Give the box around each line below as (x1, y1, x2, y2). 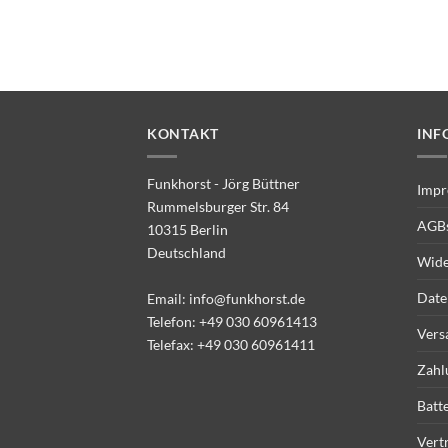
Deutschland (147, 244, 226, 262)
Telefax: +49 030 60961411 (147, 336, 315, 354)
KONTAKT (147, 125, 220, 143)
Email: (147, 290, 189, 308)
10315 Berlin (147, 221, 228, 239)
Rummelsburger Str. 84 (147, 198, 289, 216)
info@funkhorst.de (189, 290, 305, 308)
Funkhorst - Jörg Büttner (147, 175, 300, 193)
